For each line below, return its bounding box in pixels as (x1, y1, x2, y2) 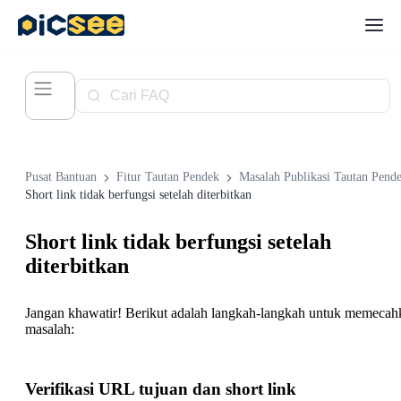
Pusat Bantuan (25, 170, 97, 183)
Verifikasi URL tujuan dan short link (25, 380, 296, 398)
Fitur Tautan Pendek (116, 170, 219, 183)
